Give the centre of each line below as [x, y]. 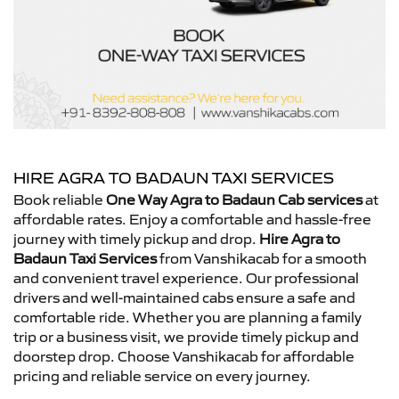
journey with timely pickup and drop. [136, 239]
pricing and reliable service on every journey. [162, 376]
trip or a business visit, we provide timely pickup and [186, 337]
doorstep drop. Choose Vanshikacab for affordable [184, 356]
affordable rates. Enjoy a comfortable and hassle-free [192, 219]
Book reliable [60, 199]
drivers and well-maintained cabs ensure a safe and [184, 297]
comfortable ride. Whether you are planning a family [187, 317]
